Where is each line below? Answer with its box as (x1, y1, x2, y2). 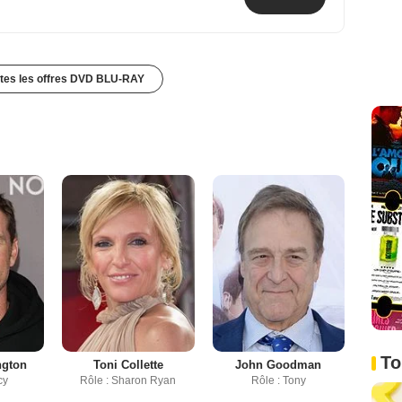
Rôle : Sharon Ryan (80, 374, 177, 388)
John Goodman (235, 358, 322, 372)
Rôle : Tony (250, 374, 306, 388)
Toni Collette (92, 358, 163, 372)
